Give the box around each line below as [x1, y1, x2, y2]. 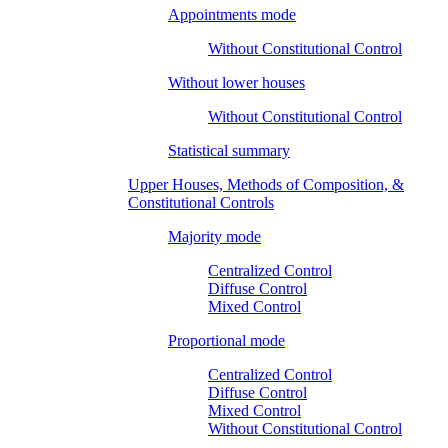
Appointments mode [168, 5, 296, 23]
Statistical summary [168, 141, 290, 159]
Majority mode [168, 227, 261, 245]
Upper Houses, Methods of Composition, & [128, 175, 404, 193]
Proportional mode [168, 331, 285, 349]
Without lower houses [168, 73, 305, 91]
